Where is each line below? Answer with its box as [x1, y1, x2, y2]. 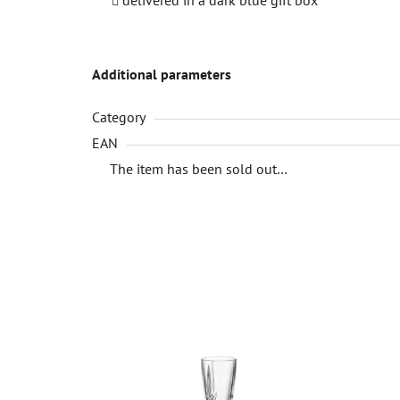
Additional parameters [92, 64, 231, 83]
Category [92, 107, 146, 126]
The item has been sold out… [110, 159, 287, 178]
